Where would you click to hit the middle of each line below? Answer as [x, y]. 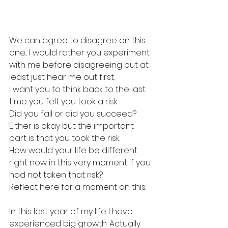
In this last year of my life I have [72, 211]
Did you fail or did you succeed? [73, 113]
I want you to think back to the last [78, 89]
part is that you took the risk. [65, 138]
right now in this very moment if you [81, 162]
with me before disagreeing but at [80, 65]
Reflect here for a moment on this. [78, 187]
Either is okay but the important [73, 126]
